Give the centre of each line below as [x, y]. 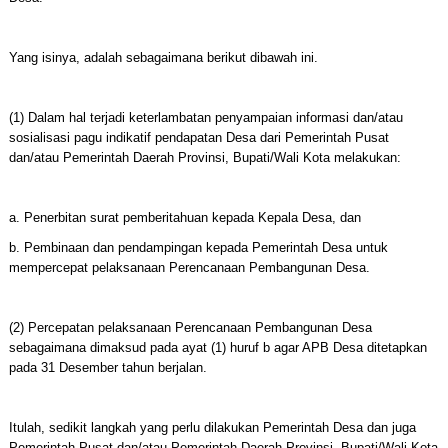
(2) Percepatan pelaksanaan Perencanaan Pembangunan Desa [190, 327]
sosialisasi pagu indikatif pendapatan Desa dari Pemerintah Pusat [198, 137]
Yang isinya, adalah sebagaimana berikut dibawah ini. [163, 57]
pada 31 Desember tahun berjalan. [107, 367]
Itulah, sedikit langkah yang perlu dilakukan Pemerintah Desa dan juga [212, 427]
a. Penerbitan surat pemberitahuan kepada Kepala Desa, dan [184, 217]
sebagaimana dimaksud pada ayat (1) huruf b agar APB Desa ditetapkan [217, 347]
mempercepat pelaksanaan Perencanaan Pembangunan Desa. [189, 267]
